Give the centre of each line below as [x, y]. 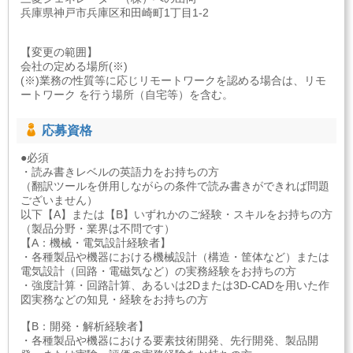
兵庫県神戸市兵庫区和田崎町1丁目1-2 [115, 13]
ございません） [59, 201]
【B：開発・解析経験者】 [85, 327]
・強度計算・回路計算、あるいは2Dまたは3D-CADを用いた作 [175, 286]
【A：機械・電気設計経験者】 [96, 243]
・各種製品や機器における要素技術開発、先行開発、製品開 [169, 341]
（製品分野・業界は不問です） [98, 229]
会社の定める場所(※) [74, 67]
